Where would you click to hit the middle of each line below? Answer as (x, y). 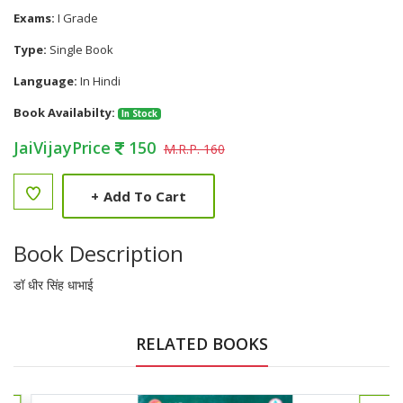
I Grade (76, 18)
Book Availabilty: (64, 112)
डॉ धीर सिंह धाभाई (54, 285)
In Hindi (99, 81)
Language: (45, 81)
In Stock (139, 114)
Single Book (80, 49)
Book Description (99, 253)
